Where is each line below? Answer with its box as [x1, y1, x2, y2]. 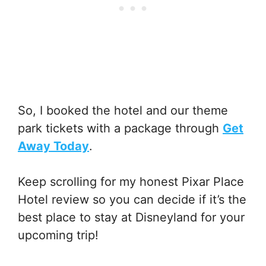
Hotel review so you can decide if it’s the [18, 192, 246, 207]
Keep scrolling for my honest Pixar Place [18, 174, 244, 189]
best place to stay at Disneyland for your [18, 210, 245, 224]
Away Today [18, 138, 89, 153]
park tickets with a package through [18, 121, 223, 135]
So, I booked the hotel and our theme [18, 103, 228, 118]
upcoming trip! [18, 227, 99, 242]
